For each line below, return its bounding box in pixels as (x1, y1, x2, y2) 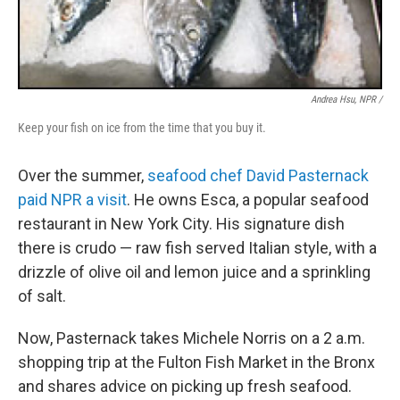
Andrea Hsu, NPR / (311, 94, 382, 105)
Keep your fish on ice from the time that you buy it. (18, 121, 266, 135)
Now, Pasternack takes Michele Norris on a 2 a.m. (18, 329, 365, 347)
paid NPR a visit (18, 190, 127, 209)
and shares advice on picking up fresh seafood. (18, 377, 352, 396)
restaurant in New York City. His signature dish (18, 214, 345, 233)
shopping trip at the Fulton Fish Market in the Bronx (18, 353, 375, 371)
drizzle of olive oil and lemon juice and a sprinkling (18, 262, 371, 281)
